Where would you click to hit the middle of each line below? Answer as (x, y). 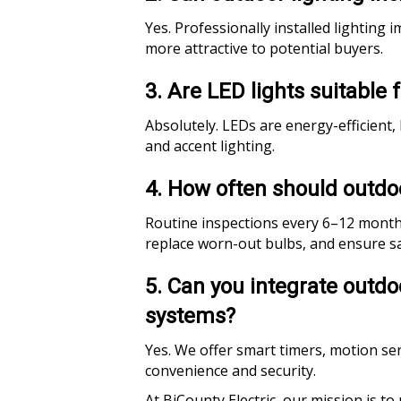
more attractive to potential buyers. (264, 48)
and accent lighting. (210, 146)
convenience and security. (230, 371)
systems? (190, 316)
